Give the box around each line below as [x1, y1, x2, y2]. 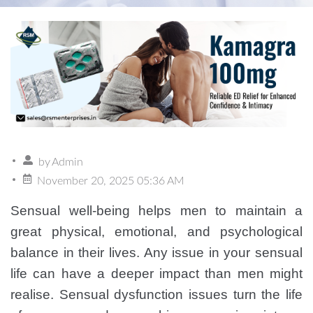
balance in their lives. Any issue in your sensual [10, 245, 303, 260]
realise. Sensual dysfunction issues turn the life [10, 287, 303, 302]
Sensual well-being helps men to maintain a [10, 203, 303, 218]
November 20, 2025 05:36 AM [37, 175, 184, 187]
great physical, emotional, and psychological [10, 224, 303, 239]
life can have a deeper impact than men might [10, 266, 303, 281]
